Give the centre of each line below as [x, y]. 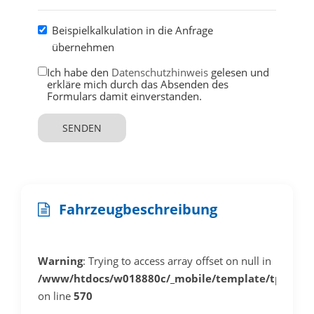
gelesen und [239, 72]
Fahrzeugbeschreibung [136, 209]
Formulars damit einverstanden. [124, 96]
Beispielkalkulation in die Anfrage [132, 30]
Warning [60, 260]
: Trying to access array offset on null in [177, 260]
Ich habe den [79, 72]
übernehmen [83, 47]
